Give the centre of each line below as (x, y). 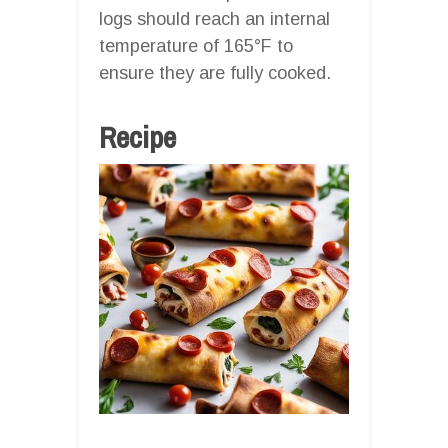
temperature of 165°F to (196, 45)
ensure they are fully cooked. (215, 72)
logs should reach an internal (214, 18)
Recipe (137, 136)
